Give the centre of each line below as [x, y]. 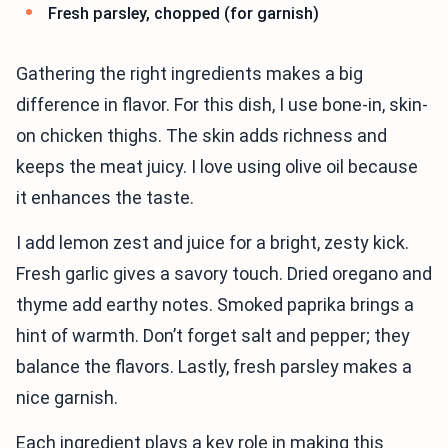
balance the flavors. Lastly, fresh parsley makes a [214, 366]
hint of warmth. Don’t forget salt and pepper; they [213, 335]
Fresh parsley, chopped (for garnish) [183, 14]
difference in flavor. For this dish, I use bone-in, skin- [222, 104]
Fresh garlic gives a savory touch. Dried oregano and [224, 273]
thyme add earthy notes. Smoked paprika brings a [215, 304]
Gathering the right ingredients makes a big [189, 73]
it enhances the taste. [105, 197]
